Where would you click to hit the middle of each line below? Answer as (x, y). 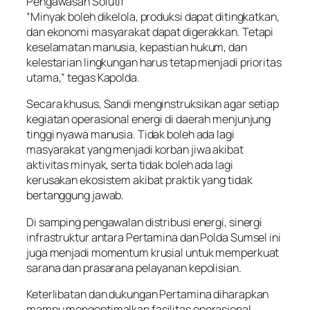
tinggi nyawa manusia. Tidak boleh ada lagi (130, 135)
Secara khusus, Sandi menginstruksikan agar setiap (153, 104)
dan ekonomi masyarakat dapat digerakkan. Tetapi (150, 32)
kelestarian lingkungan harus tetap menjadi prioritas (154, 63)
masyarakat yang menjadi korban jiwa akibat (135, 150)
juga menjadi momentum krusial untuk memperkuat (153, 252)
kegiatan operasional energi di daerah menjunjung (149, 119)
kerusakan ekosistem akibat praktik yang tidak (139, 180)
